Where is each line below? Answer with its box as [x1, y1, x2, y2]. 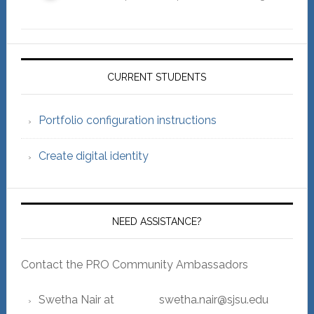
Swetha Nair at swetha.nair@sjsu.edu [38, 293, 268, 307]
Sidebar [6, 69, 86, 94]
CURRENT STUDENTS [107, 71, 207, 83]
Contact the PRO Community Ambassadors [20, 258, 248, 272]
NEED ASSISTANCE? [111, 216, 202, 228]
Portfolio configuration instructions [38, 114, 217, 128]
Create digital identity [38, 149, 149, 163]
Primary [6, 43, 85, 69]
